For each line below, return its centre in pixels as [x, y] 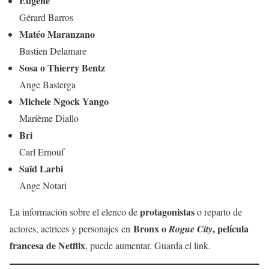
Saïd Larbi [41, 168]
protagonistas [167, 211]
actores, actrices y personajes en [71, 228]
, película [231, 228]
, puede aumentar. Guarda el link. [148, 245]
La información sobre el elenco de [75, 211]
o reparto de [218, 211]
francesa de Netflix [47, 245]
